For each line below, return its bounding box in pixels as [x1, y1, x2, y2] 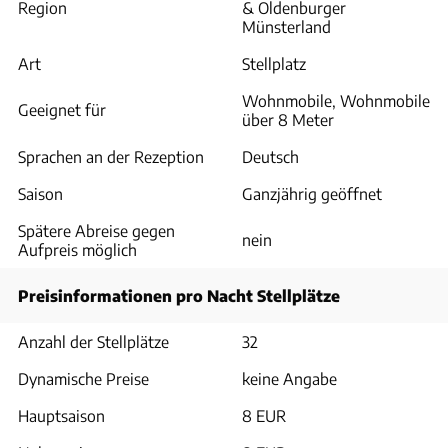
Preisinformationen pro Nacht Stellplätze [18, 285, 340, 305]
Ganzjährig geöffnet [242, 183, 382, 203]
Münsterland [242, 16, 331, 36]
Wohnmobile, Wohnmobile [242, 90, 430, 110]
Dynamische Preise [18, 368, 149, 388]
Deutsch [242, 146, 299, 166]
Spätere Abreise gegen [18, 220, 175, 240]
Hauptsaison [18, 405, 105, 425]
